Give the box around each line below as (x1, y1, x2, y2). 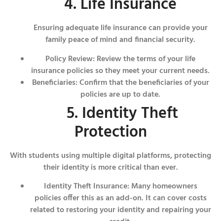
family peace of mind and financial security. (45, 34, 195, 47)
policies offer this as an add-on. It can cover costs (34, 192, 207, 205)
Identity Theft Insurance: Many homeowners (43, 180, 197, 193)
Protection (74, 119, 147, 145)
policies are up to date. (80, 88, 160, 101)
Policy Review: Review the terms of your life (45, 52, 195, 66)
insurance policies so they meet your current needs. (31, 64, 210, 77)
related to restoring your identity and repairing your (30, 204, 211, 217)
